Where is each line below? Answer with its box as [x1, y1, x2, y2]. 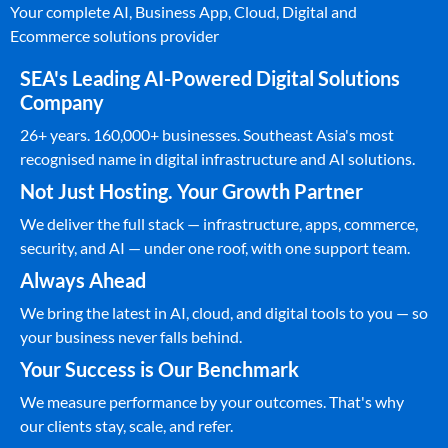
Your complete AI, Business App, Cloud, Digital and [10, 2, 357, 22]
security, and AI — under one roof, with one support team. [20, 238, 410, 258]
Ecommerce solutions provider [10, 26, 219, 46]
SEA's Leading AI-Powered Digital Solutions [20, 66, 400, 91]
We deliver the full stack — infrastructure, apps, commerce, [20, 214, 418, 234]
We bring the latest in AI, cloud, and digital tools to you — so [20, 303, 428, 323]
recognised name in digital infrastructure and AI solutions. [20, 149, 415, 169]
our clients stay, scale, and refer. [20, 416, 233, 436]
